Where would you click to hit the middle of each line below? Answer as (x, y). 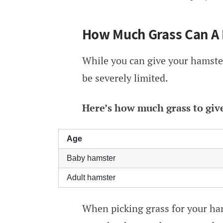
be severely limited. (125, 78)
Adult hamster (91, 177)
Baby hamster (91, 158)
